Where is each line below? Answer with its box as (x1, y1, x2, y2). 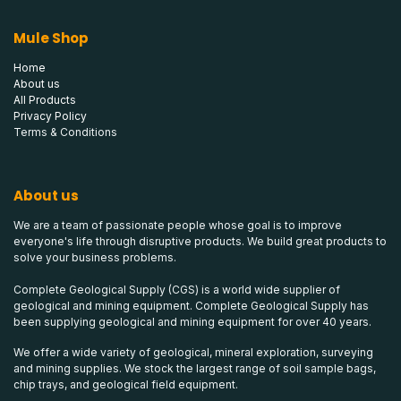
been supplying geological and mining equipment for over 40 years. (13, 315, 374, 329)
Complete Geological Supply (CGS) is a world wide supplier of (13, 283, 340, 297)
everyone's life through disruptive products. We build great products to (13, 235, 387, 249)
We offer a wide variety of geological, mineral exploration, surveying (13, 346, 373, 360)
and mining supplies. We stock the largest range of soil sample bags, (13, 362, 376, 376)
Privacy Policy (13, 109, 87, 124)
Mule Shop (13, 29, 89, 48)
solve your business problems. (13, 251, 176, 265)
